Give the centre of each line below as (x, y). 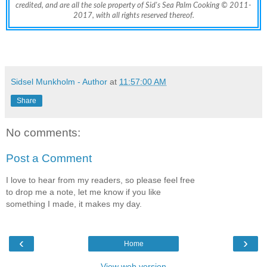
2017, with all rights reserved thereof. (133, 15)
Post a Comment (49, 159)
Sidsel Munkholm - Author (59, 81)
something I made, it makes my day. (74, 204)
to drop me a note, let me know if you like (83, 192)
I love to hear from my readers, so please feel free (100, 180)
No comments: (43, 132)
